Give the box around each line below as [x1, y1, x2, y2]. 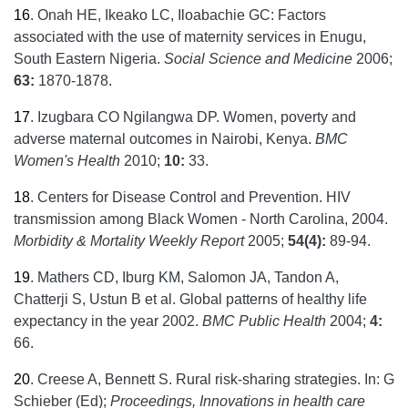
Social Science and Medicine [164, 51, 352, 66]
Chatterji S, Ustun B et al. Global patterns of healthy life [14, 291, 367, 307]
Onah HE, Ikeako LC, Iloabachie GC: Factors [37, 7, 326, 23]
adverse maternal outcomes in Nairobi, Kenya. [14, 131, 315, 147]
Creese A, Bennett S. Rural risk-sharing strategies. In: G [37, 372, 394, 387]
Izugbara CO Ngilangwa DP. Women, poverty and [37, 109, 356, 125]
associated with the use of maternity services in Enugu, [14, 29, 366, 45]
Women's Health [14, 153, 120, 168]
